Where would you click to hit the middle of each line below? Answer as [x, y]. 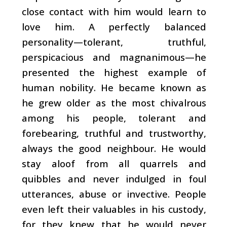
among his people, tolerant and [114, 118]
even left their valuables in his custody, [114, 209]
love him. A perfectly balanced [114, 26]
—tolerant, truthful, [140, 42]
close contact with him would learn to [114, 11]
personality [48, 42]
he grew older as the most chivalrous [114, 102]
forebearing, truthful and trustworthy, [114, 133]
